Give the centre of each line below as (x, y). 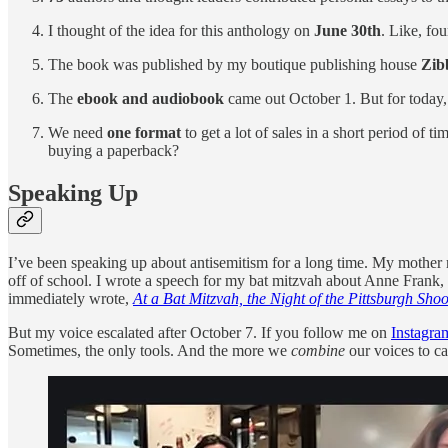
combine (318, 351)
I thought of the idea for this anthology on (181, 31)
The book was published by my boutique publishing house (234, 65)
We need (77, 133)
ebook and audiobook (150, 99)
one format (144, 133)
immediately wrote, (70, 299)
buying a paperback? (113, 151)
